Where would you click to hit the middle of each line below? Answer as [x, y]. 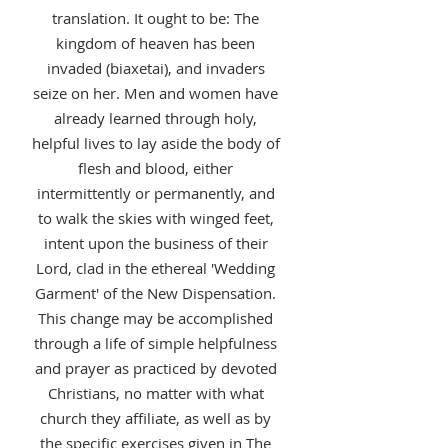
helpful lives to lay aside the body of [155, 143]
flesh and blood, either [155, 168]
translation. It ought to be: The [155, 18]
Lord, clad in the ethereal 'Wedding [155, 268]
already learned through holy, [155, 118]
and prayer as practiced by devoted [155, 368]
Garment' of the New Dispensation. [155, 293]
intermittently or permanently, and [155, 193]
